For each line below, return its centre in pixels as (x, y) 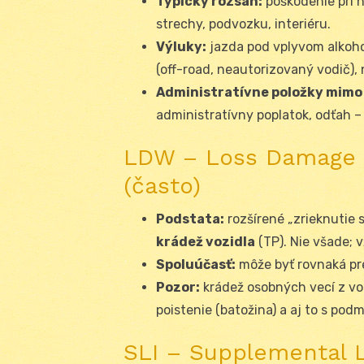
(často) (162, 185)
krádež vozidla (206, 241)
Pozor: (178, 287)
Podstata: (190, 219)
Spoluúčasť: (196, 264)
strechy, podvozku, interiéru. (243, 24)
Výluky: (181, 46)
